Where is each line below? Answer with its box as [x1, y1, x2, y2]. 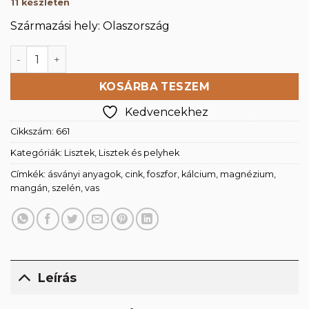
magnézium [220, 169, 274, 180]
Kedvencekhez [124, 106, 208, 119]
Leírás [38, 270, 77, 285]
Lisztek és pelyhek [99, 148, 179, 159]
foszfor [147, 169, 177, 180]
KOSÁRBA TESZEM [99, 80, 210, 94]
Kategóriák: [10, 148, 64, 159]
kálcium [181, 169, 216, 180]
